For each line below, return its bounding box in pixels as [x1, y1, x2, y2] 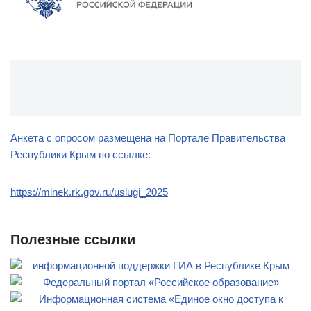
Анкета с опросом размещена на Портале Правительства [10, 131, 285, 144]
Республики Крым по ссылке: [10, 148, 151, 160]
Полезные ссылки [10, 231, 135, 247]
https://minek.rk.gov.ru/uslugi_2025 [10, 185, 168, 198]
